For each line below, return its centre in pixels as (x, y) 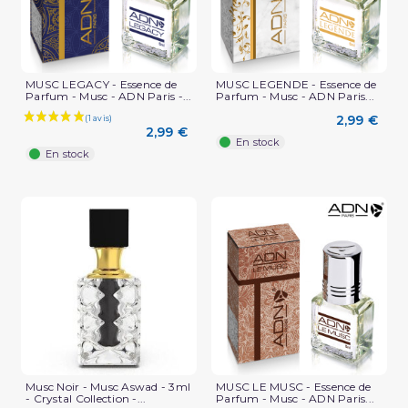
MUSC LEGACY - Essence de (101, 84)
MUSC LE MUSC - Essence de (294, 387)
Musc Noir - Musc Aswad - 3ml (108, 387)
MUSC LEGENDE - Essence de (296, 84)
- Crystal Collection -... (86, 399)
